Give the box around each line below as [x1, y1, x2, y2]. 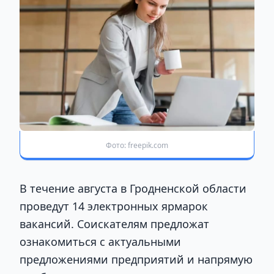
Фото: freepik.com [106, 139, 168, 150]
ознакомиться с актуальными [20, 234, 181, 249]
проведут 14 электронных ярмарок [20, 198, 208, 213]
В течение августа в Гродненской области [20, 180, 246, 196]
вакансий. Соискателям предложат [20, 216, 209, 231]
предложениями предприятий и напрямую [20, 251, 253, 267]
